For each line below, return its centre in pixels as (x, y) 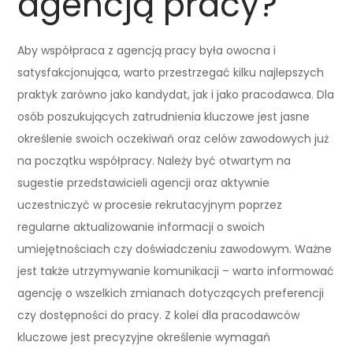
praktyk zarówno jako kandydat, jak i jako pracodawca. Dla (176, 94)
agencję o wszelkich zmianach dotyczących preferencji (171, 293)
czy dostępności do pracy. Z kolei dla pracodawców (159, 315)
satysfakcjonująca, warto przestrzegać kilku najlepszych (171, 72)
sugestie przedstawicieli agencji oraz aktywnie (144, 182)
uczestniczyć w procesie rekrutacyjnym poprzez (150, 204)
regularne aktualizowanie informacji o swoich (141, 227)
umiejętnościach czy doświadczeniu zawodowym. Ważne (175, 249)
